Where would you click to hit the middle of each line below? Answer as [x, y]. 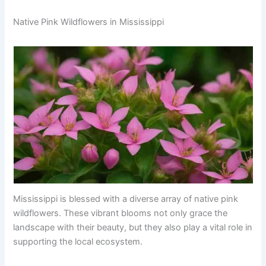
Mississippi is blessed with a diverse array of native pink [126, 199]
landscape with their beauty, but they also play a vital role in [133, 227]
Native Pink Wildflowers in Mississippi [89, 22]
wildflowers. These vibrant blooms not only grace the [121, 213]
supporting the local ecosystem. [78, 241]
